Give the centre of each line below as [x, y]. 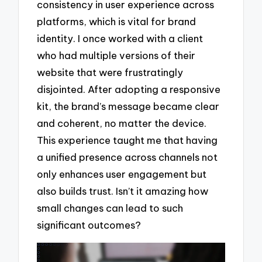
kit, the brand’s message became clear [128, 106]
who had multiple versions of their [116, 55]
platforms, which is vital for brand [117, 21]
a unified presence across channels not [127, 157]
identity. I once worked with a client [120, 38]
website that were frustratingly [110, 72]
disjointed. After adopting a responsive [129, 89]
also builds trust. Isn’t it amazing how [123, 191]
